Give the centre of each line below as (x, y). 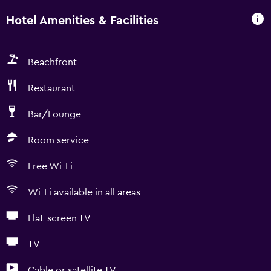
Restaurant (51, 88)
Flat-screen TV (59, 218)
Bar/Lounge (54, 114)
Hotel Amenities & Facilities (82, 20)
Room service (58, 140)
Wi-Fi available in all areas (84, 192)
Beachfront (52, 62)
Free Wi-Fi (50, 166)
